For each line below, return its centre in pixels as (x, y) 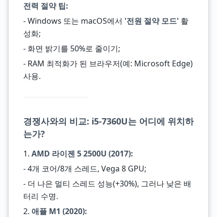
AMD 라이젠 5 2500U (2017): (82, 154)
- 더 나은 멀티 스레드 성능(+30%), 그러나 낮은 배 (107, 184)
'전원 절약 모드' (151, 21)
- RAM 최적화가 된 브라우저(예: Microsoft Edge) (108, 63)
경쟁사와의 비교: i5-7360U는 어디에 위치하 (108, 121)
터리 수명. (40, 196)
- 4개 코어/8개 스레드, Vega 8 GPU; (85, 169)
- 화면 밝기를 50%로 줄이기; (71, 48)
